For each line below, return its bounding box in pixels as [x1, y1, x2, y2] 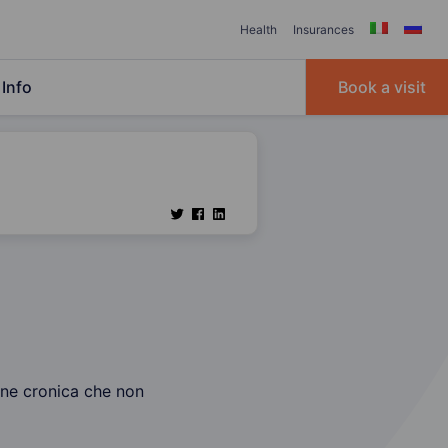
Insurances [293, 22, 354, 37]
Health [240, 22, 277, 37]
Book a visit [338, 77, 426, 97]
